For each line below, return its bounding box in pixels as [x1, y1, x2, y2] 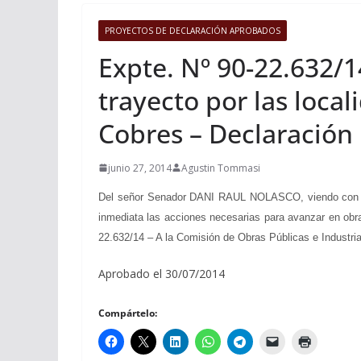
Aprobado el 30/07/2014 [98, 265, 225, 281]
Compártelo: [98, 305, 157, 320]
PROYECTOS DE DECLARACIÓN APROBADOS [105, 24, 280, 36]
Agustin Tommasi [181, 160, 260, 175]
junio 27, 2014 [108, 160, 172, 175]
